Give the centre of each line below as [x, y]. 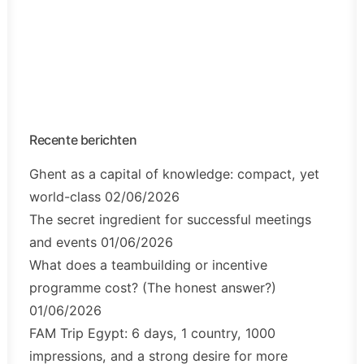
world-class [65, 197]
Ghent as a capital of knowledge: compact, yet [174, 174]
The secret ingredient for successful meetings [170, 219]
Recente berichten [83, 140]
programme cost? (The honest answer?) [153, 288]
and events [63, 242]
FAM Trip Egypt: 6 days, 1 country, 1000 [152, 333]
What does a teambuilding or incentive [148, 265]
